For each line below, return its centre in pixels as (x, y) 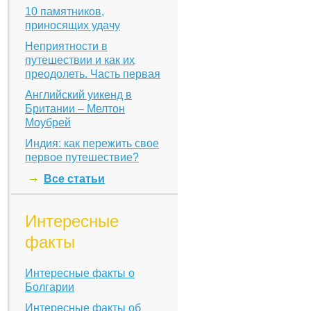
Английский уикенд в (78, 95)
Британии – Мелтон (75, 109)
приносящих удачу (73, 25)
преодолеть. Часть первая (93, 74)
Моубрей (48, 123)
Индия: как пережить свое (92, 143)
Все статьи (74, 179)
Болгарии (50, 287)
